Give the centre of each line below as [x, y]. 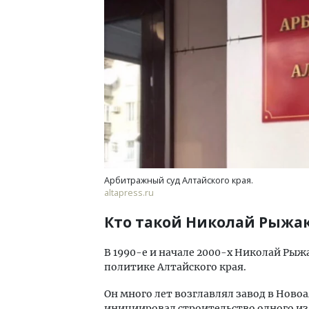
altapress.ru [129, 193]
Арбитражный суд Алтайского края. [179, 181]
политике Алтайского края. [175, 267]
